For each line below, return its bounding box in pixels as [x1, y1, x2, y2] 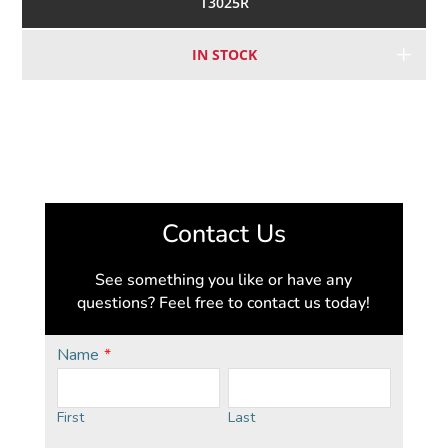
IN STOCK [191, 45, 257, 65]
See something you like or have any [95, 268, 353, 291]
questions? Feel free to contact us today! [77, 291, 371, 314]
